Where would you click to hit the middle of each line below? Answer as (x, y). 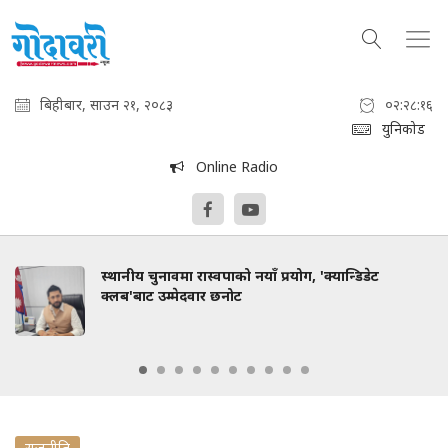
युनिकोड (403, 128)
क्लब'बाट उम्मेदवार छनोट (171, 295)
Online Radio (231, 166)
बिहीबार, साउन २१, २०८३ (106, 104)
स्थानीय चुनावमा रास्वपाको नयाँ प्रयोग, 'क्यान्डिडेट (240, 275)
